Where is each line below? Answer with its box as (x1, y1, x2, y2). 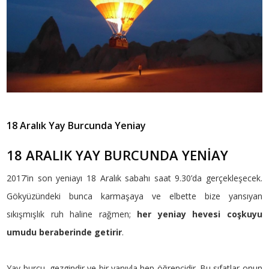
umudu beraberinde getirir (7, 226, 122, 238)
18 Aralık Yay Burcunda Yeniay (7, 118, 147, 132)
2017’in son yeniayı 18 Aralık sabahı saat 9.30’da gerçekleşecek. (7, 172, 262, 184)
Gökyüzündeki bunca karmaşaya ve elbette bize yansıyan (7, 190, 262, 202)
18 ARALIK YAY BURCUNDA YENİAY (7, 145, 229, 164)
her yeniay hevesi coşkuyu (137, 208, 262, 220)
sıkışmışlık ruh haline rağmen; (7, 208, 138, 220)
